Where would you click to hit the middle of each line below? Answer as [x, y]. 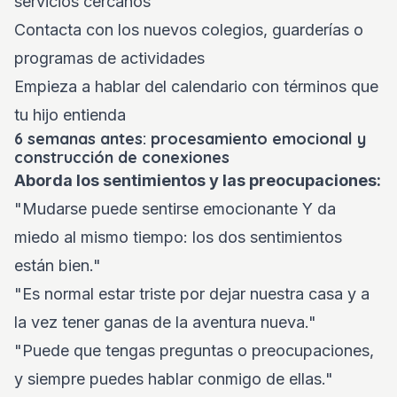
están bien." [58, 265]
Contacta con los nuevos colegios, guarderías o [189, 30]
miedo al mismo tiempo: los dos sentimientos [178, 237]
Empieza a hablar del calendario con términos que [196, 86]
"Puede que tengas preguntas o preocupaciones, [194, 350]
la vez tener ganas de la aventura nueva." [165, 322]
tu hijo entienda [70, 115]
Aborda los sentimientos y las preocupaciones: [198, 180]
